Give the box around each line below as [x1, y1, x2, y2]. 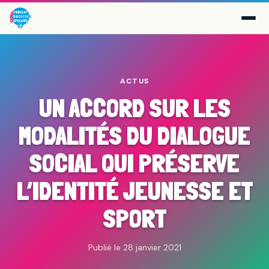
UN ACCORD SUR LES [38, 93, 231, 123]
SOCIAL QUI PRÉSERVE [29, 148, 240, 178]
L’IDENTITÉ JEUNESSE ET [16, 176, 253, 206]
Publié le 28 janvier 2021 [88, 242, 181, 253]
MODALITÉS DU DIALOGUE [19, 121, 250, 151]
